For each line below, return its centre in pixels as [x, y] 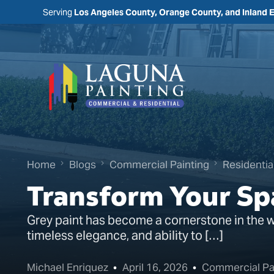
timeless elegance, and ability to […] [125, 236]
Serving [58, 12]
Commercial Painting [159, 164]
